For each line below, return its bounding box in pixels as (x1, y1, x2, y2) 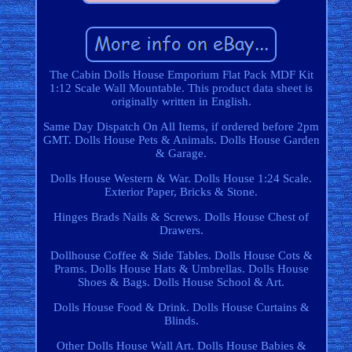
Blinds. (163, 314, 199, 328)
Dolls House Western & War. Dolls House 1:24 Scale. (50, 172, 313, 185)
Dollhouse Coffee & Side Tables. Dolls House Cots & (49, 249, 313, 262)
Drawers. (159, 224, 203, 237)
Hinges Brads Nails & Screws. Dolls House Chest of (53, 211, 310, 224)
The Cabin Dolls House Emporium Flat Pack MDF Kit (49, 68, 313, 82)
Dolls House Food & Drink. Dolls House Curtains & (53, 301, 310, 314)
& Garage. (156, 147, 207, 160)
